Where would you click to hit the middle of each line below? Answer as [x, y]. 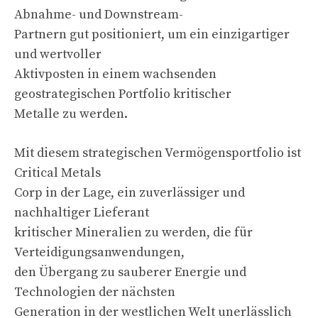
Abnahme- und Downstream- [99, 14]
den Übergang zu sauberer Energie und [130, 272]
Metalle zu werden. [71, 114]
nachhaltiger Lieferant [82, 212]
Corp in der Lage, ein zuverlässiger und [130, 192]
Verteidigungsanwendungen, [99, 252]
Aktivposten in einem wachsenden [115, 74]
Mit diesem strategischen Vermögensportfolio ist [158, 153]
